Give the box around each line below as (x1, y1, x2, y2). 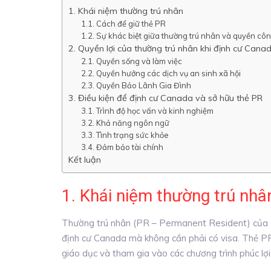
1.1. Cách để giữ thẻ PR (81, 18, 166, 28)
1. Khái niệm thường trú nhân (68, 5, 183, 16)
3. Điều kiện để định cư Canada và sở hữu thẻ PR (68, 92, 263, 103)
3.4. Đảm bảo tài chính (81, 142, 164, 152)
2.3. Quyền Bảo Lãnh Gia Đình (81, 80, 192, 90)
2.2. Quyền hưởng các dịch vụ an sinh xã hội (81, 68, 241, 78)
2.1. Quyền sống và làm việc (81, 56, 183, 66)
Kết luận (68, 154, 101, 165)
